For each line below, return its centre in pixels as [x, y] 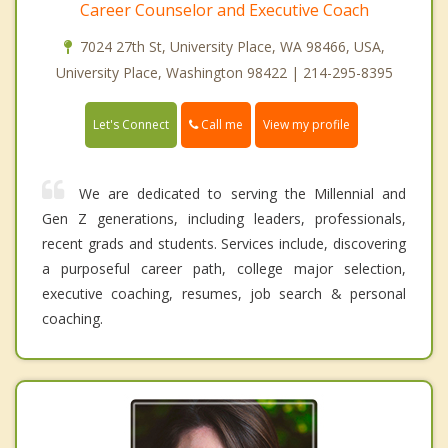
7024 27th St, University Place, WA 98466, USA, [232, 46]
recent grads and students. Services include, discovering [224, 243]
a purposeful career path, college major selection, [224, 268]
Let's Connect [131, 124]
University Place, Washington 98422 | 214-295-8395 [224, 72]
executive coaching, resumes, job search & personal [224, 293]
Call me [220, 124]
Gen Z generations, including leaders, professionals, [224, 218]
